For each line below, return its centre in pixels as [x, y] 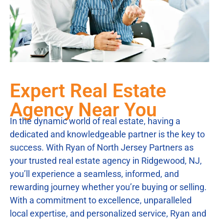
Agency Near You [83, 110]
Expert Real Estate [88, 91]
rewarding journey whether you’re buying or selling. [108, 187]
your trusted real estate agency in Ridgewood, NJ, [106, 160]
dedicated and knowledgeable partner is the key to [107, 134]
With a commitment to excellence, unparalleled [101, 200]
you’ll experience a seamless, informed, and [94, 174]
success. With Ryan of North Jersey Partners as [102, 147]
